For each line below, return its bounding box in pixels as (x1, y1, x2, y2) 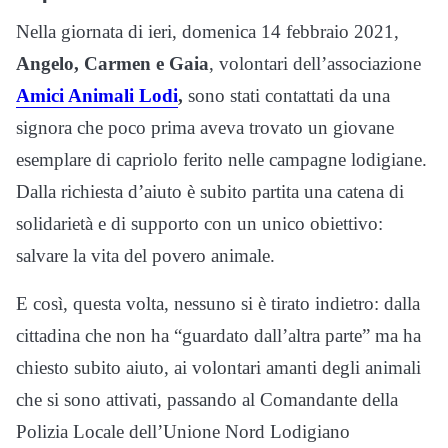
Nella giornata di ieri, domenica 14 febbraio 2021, (16, 20, 399, 42)
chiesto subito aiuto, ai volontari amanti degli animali (16, 356, 421, 378)
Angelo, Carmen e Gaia (16, 52, 209, 74)
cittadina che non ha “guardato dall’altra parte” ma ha (16, 324, 421, 346)
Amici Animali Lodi (16, 84, 178, 106)
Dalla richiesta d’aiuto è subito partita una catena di (16, 180, 404, 202)
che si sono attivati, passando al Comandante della (16, 388, 398, 410)
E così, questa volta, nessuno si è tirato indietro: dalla (16, 292, 420, 314)
